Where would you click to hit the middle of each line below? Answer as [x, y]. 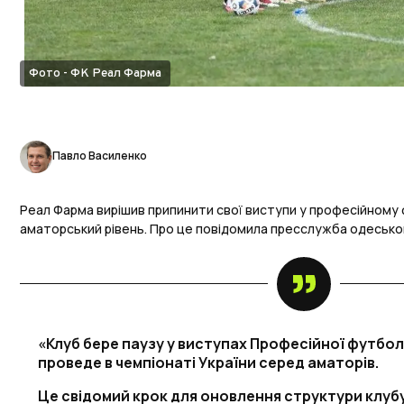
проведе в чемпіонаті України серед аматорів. [208, 363]
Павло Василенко [100, 155]
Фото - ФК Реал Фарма [95, 74]
